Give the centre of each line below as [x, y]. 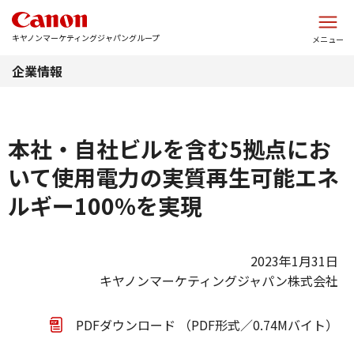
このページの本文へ [177, 11]
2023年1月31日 [294, 261]
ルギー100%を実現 [105, 205]
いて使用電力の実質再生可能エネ [173, 177]
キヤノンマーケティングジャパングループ [86, 38]
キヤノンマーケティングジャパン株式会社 [219, 281]
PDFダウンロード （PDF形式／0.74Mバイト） [207, 325]
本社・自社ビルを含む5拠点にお [169, 149]
